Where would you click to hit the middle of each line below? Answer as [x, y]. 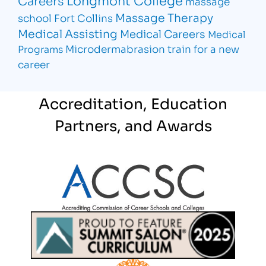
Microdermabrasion [115, 48]
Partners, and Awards [133, 125]
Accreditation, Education [133, 103]
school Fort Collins [66, 17]
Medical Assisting [68, 33]
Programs [41, 48]
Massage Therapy [164, 17]
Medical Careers [163, 33]
